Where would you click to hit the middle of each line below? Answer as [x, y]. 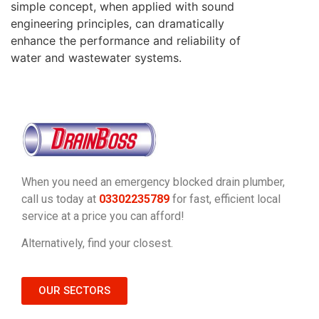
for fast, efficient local [226, 199]
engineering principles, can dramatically [117, 24]
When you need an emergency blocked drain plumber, [153, 182]
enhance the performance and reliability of [126, 41]
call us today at [60, 199]
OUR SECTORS [74, 290]
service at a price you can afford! [103, 216]
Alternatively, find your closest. [97, 244]
